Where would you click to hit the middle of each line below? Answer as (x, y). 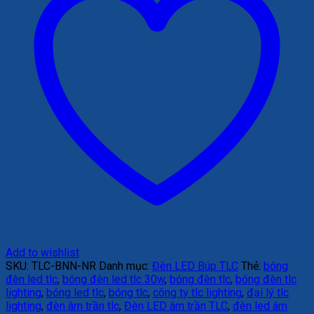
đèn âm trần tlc (83, 306)
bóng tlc (128, 292)
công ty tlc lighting (197, 292)
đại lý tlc (268, 292)
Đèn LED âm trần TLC (176, 306)
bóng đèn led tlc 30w (114, 279)
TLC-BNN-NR (65, 266)
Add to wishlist (42, 252)
